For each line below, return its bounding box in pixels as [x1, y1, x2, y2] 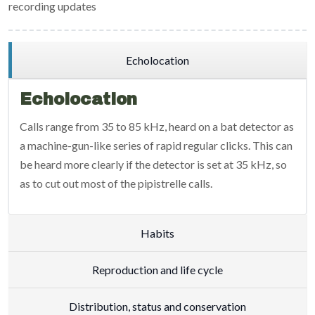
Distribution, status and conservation [69, 299, 246, 313]
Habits [141, 226, 174, 240]
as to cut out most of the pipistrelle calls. [20, 176, 214, 190]
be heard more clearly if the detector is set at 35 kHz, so [20, 157, 287, 171]
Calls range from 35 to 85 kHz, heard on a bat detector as [20, 119, 294, 133]
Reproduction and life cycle [92, 262, 223, 276]
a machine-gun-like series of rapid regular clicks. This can [20, 138, 292, 152]
